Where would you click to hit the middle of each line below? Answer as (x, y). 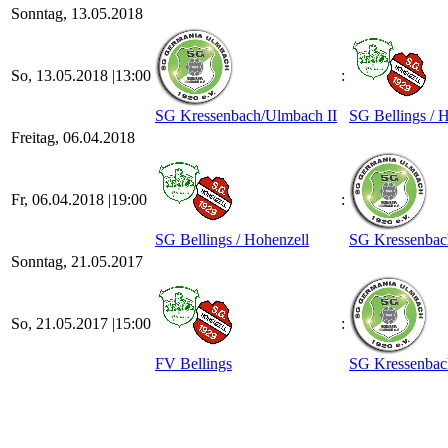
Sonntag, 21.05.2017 (77, 261)
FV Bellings (193, 363)
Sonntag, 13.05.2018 (77, 13)
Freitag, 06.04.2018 (73, 137)
